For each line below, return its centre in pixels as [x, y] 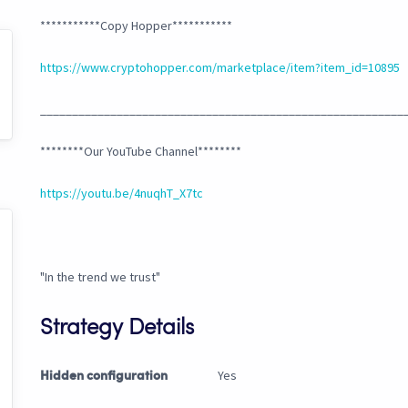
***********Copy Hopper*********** [136, 26]
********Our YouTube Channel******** [141, 152]
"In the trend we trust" [100, 277]
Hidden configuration [104, 377]
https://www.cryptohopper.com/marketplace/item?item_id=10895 [220, 68]
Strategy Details [117, 329]
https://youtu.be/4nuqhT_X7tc [122, 194]
